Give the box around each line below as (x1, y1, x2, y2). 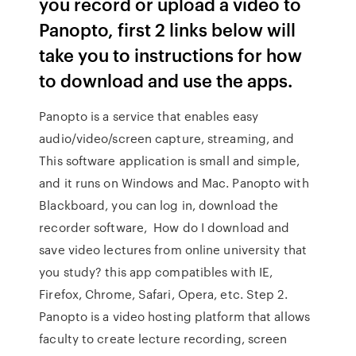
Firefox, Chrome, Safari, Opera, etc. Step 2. (39, 285, 288, 303)
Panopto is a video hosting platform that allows (39, 308, 310, 325)
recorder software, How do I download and (39, 219, 290, 236)
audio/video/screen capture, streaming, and (39, 130, 295, 147)
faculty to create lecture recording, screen (39, 330, 288, 347)
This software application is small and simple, (39, 152, 300, 169)
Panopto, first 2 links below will (39, 17, 296, 41)
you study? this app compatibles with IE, (39, 263, 273, 281)
